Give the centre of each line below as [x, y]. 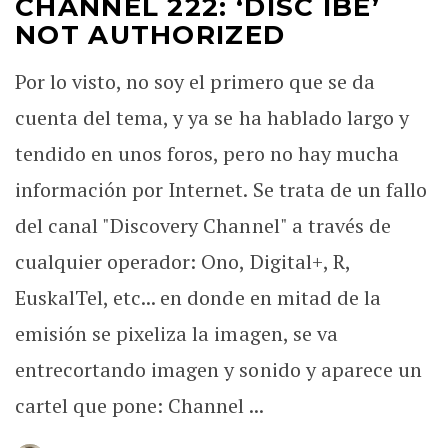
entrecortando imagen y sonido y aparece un [218, 369]
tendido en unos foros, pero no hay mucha [207, 153]
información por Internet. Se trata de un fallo [221, 189]
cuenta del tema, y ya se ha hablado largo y [212, 117]
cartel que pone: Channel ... [139, 405]
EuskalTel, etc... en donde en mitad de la [198, 297]
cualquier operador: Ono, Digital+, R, [182, 261]
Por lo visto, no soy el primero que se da [195, 81]
